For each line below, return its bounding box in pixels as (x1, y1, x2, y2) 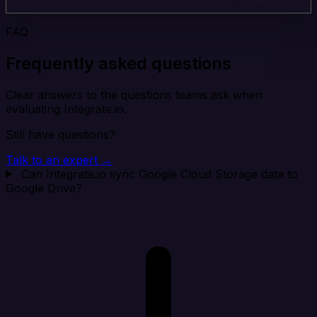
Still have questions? (6, 127, 115, 142)
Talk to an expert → (6, 152, 113, 167)
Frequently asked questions (6, 52, 231, 74)
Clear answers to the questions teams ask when (6, 87, 263, 102)
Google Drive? (6, 180, 82, 195)
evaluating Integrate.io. (6, 101, 127, 116)
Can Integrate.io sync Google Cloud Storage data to (21, 166, 298, 181)
